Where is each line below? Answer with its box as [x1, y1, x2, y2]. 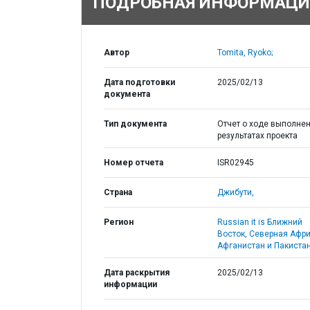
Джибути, [217, 188, 254, 197]
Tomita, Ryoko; [217, 48, 273, 57]
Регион [104, 217, 134, 227]
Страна [104, 188, 132, 197]
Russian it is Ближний [217, 217, 302, 227]
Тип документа [104, 119, 167, 129]
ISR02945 [217, 158, 254, 167]
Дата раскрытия [104, 268, 170, 277]
